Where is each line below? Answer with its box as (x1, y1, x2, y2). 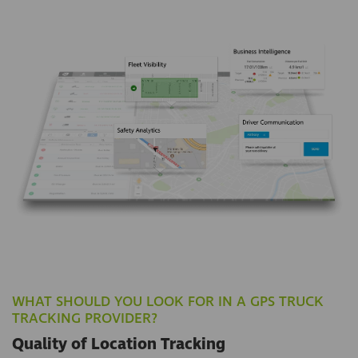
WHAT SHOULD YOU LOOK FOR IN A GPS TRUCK (12, 292, 324, 312)
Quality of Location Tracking (12, 333, 225, 356)
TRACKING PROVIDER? (12, 308, 157, 329)
